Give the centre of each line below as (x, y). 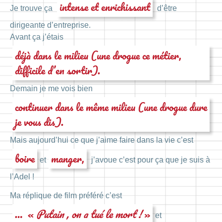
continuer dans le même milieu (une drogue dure (111, 107)
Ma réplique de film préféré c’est (66, 196)
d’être (166, 8)
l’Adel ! (22, 176)
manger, (68, 158)
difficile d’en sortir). (57, 70)
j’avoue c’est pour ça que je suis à (150, 160)
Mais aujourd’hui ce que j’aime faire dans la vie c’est (102, 140)
